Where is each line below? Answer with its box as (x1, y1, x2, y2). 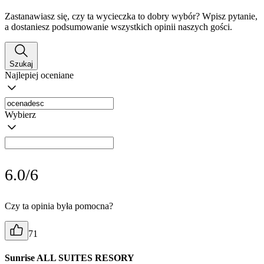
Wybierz (5, 109, 36, 120)
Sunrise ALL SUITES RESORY (5, 252, 134, 263)
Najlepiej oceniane (5, 70, 74, 80)
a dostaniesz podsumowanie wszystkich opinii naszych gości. (5, 21, 232, 32)
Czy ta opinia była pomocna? (5, 200, 113, 211)
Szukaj (9, 59, 33, 68)
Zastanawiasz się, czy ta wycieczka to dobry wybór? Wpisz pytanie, (5, 11, 258, 21)
